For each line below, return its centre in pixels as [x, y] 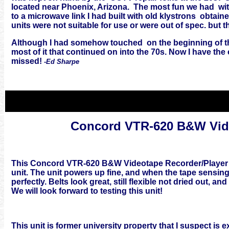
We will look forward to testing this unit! [87, 191]
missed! [28, 61]
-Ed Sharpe [62, 62]
